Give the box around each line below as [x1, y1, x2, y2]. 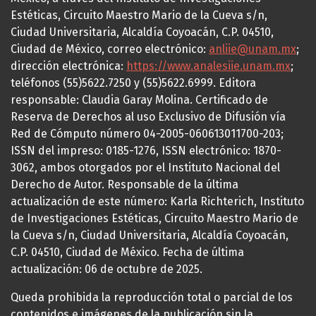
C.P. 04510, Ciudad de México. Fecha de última [11, 245, 244, 259]
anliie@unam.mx [209, 42, 296, 56]
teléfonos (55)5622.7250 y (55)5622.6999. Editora [11, 75, 256, 90]
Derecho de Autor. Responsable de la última [11, 177, 238, 191]
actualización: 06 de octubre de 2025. [11, 262, 202, 276]
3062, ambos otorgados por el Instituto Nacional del [11, 160, 280, 174]
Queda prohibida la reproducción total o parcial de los [11, 290, 293, 304]
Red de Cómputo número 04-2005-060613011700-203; [11, 126, 284, 140]
